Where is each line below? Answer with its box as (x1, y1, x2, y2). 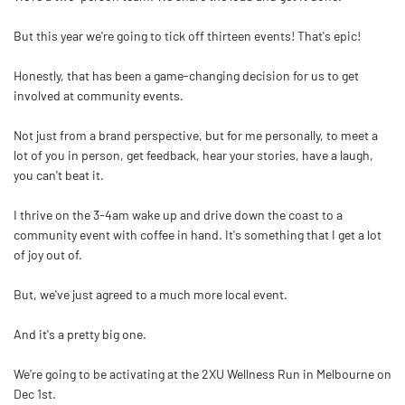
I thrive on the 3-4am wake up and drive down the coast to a (14, 206, 343, 222)
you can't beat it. (14, 166, 104, 183)
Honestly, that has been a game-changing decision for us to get (14, 67, 359, 83)
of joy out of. (14, 246, 82, 262)
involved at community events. (14, 87, 184, 103)
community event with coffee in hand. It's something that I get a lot (14, 226, 381, 242)
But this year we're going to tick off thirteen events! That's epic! (14, 27, 361, 43)
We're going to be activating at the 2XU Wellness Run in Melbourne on (14, 365, 391, 381)
